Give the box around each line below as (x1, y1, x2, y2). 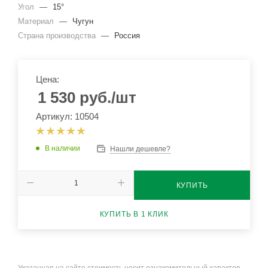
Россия (114, 31, 140, 40)
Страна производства (18, 31, 98, 40)
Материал (18, 17, 56, 26)
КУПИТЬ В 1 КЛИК (99, 209, 169, 218)
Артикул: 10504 (36, 111, 99, 121)
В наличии (45, 144, 80, 153)
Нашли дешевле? (110, 144, 170, 153)
